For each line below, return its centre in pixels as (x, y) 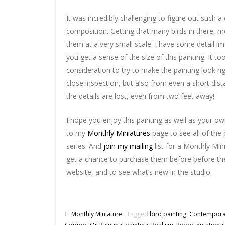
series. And (85, 146)
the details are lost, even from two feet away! (140, 96)
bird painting (168, 214)
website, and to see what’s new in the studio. (139, 172)
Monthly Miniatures (119, 133)
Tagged (136, 214)
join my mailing (128, 146)
